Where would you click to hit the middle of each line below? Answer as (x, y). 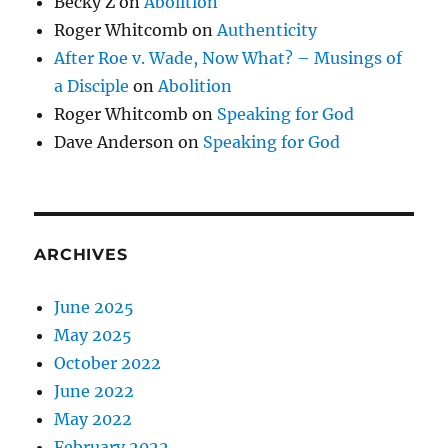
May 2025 (93, 335)
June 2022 (94, 391)
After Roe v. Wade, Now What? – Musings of (228, 58)
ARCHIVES (81, 254)
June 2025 (94, 307)
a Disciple (92, 86)
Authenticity (267, 30)
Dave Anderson (114, 142)
